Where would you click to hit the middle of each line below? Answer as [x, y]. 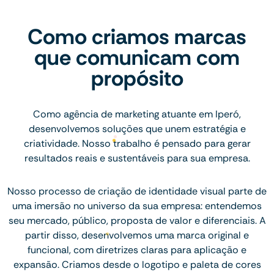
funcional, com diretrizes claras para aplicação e [137, 250]
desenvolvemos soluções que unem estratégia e [137, 128]
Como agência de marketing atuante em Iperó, [137, 114]
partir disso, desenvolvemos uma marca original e [137, 235]
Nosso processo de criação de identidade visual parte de [137, 191]
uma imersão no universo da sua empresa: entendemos [137, 206]
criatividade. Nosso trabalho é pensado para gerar [137, 143]
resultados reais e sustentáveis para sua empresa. [137, 158]
